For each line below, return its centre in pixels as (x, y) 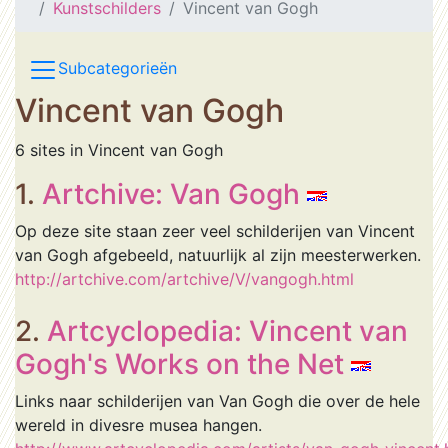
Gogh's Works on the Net (179, 364)
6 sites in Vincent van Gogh (119, 150)
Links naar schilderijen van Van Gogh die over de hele (217, 401)
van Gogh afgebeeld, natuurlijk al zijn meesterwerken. (218, 255)
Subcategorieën (117, 68)
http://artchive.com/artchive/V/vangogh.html (184, 279)
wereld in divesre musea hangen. (138, 425)
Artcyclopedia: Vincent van (227, 331)
